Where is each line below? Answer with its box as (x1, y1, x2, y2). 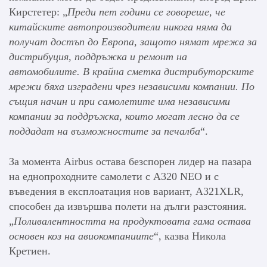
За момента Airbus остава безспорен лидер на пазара (9, 155, 252, 167)
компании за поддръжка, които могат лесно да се (9, 110, 240, 122)
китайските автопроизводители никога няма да (9, 20, 232, 33)
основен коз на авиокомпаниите (9, 229, 154, 242)
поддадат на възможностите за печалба (9, 125, 200, 137)
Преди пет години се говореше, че (67, 5, 225, 18)
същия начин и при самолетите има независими (9, 95, 230, 107)
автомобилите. (9, 65, 80, 77)
